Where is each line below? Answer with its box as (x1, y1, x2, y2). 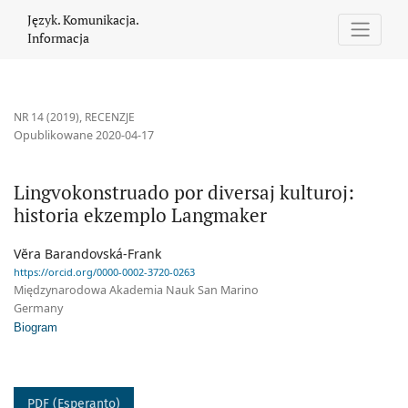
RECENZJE (85, 109, 135, 126)
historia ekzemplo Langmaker (14, 202, 267, 229)
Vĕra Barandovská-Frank (14, 245, 161, 263)
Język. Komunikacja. (27, 11, 139, 29)
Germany (14, 301, 63, 317)
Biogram (14, 321, 57, 335)
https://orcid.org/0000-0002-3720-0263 (14, 265, 195, 280)
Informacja (27, 29, 89, 47)
